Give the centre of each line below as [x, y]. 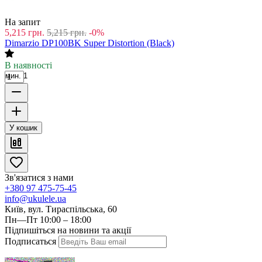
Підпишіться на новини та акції [68, 230]
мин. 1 [16, 76]
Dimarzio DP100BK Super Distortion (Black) [89, 43]
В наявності [28, 65]
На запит [23, 22]
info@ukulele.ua [35, 199]
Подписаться [30, 242]
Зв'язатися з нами [39, 178]
